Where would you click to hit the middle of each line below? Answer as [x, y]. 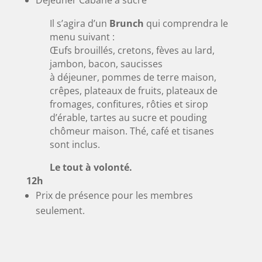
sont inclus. [75, 144]
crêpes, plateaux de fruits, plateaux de [133, 90]
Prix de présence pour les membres [114, 195]
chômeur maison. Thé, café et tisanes [132, 131]
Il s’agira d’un [79, 23]
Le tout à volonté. [91, 167]
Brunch [126, 23]
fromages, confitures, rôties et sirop [129, 104]
